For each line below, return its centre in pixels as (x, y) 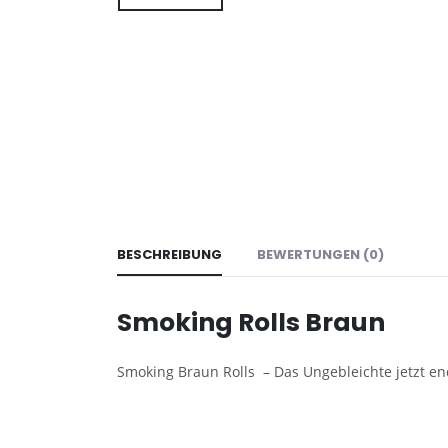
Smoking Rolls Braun (251, 322)
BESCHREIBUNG (169, 254)
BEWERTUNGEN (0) (320, 254)
